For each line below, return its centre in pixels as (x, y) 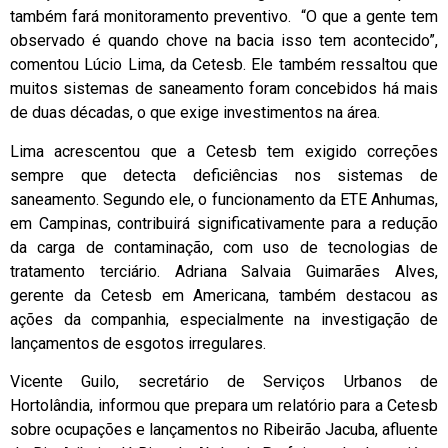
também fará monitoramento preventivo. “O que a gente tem (224, 17)
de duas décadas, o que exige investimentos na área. (195, 113)
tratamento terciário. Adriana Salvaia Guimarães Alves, (224, 271)
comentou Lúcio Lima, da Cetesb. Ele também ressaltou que (224, 65)
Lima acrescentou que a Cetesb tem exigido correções (224, 151)
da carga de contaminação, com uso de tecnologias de (224, 247)
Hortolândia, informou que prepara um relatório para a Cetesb (224, 406)
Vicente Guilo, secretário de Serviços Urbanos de (224, 382)
